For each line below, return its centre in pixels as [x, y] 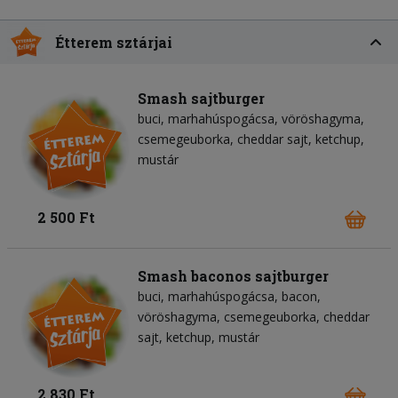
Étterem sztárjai [114, 42]
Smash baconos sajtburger [233, 275]
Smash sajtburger [201, 99]
